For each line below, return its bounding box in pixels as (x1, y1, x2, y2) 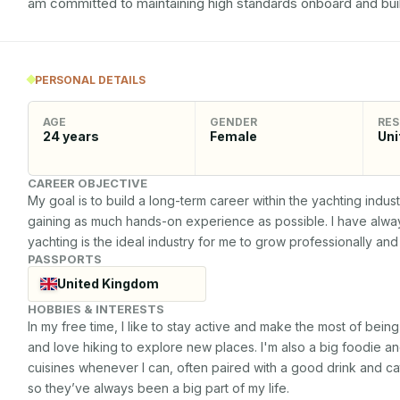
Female (210, 128, 258, 144)
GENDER (210, 114, 258, 129)
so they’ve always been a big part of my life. (28, 379, 289, 396)
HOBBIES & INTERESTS (28, 301, 164, 316)
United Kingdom (56, 276, 159, 291)
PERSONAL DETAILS (35, 72, 146, 87)
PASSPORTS (28, 251, 102, 266)
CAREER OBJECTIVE (28, 175, 147, 190)
